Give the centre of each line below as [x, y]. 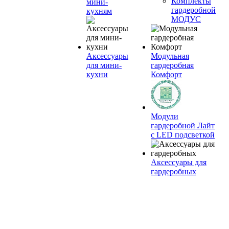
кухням [99, 11]
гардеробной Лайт [183, 125]
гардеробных [174, 171]
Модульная [170, 56]
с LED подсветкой [183, 135]
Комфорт [166, 74]
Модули [165, 116]
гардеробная [172, 65]
